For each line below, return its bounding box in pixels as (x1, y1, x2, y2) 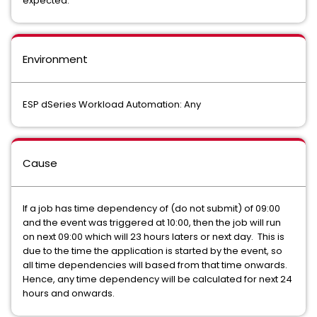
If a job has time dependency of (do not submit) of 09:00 (23, 202, 280, 215)
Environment (23, 52, 88, 67)
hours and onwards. (23, 287, 115, 300)
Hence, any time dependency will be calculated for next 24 (23, 272, 292, 286)
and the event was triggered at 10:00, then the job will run (23, 216, 281, 229)
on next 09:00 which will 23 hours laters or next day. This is (23, 230, 284, 243)
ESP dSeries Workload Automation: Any (23, 98, 201, 111)
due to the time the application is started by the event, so (23, 244, 282, 258)
